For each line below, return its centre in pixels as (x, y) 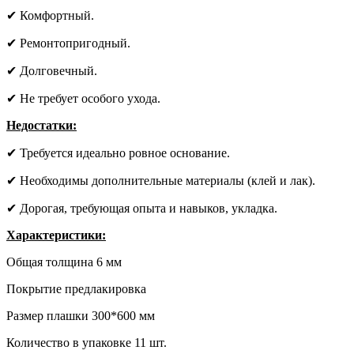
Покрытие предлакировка (76, 288)
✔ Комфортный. (50, 15)
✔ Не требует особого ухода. (83, 98)
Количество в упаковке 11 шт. (87, 342)
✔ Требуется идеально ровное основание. (118, 153)
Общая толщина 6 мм (64, 262)
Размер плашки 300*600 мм (81, 315)
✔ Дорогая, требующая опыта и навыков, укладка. (142, 208)
